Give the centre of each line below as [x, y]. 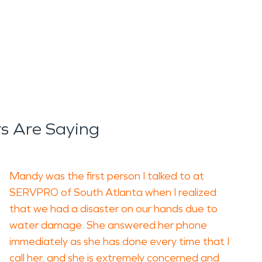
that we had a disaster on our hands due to [113, 209]
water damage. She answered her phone [108, 225]
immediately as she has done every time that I [119, 242]
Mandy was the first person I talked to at [107, 176]
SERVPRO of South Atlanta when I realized [113, 192]
